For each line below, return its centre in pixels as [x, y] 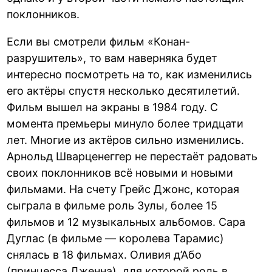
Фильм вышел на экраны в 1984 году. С [113, 107]
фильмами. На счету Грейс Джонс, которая [123, 189]
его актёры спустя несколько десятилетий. [124, 90]
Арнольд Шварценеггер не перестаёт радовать [132, 156]
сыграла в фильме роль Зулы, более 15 [112, 205]
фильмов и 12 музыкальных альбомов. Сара [126, 222]
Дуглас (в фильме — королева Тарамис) [116, 238]
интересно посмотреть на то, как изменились [130, 74]
